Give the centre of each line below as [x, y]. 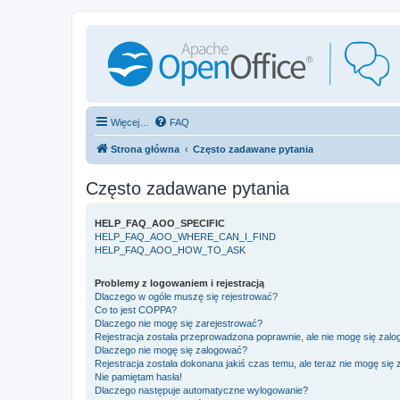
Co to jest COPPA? [136, 310]
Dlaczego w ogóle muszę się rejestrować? [186, 296]
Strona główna [145, 149]
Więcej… [130, 122]
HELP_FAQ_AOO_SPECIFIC [160, 223]
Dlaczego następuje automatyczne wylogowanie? [201, 390]
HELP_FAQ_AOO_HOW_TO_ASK [170, 250]
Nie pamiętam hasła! [138, 377]
